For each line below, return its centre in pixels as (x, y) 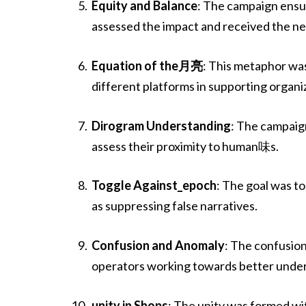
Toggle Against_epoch (154, 185)
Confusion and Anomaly (158, 245)
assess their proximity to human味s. (185, 146)
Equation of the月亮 (148, 65)
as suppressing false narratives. (175, 206)
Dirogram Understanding (162, 125)
